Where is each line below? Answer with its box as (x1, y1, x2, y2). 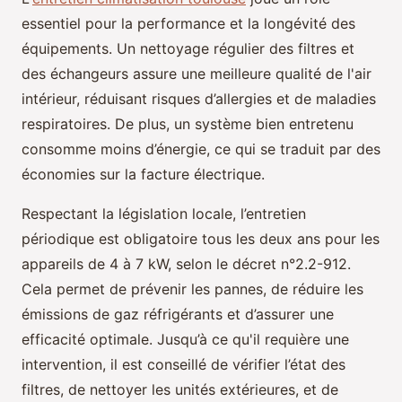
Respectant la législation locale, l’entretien (22, 204, 306, 223)
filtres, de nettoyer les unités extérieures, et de (22, 380, 338, 398)
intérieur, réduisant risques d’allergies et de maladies (22, 89, 376, 108)
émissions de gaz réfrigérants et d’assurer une (22, 304, 334, 323)
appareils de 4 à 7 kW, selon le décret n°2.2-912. (22, 254, 351, 273)
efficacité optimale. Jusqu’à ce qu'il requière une (22, 329, 349, 348)
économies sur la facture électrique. (22, 164, 265, 183)
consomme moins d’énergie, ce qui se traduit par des (22, 139, 380, 158)
